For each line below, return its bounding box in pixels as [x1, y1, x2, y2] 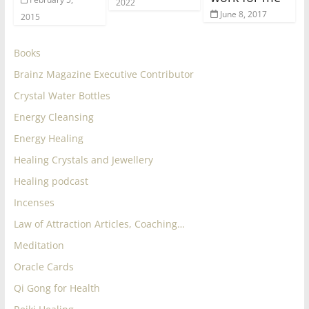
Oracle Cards [13, 259, 74, 273]
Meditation [13, 238, 64, 252]
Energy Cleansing [13, 110, 94, 123]
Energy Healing [13, 131, 83, 145]
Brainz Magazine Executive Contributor [13, 67, 194, 81]
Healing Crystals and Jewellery [13, 152, 153, 166]
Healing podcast [13, 174, 88, 188]
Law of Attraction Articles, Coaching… [13, 217, 185, 230]
